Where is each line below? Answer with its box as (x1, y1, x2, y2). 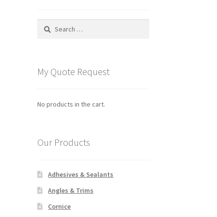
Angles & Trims (48, 186, 94, 195)
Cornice (48, 201, 71, 211)
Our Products (37, 136, 90, 149)
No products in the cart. (37, 100, 105, 109)
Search (36, 20, 57, 29)
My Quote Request (37, 65, 109, 77)
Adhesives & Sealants (48, 170, 114, 179)
